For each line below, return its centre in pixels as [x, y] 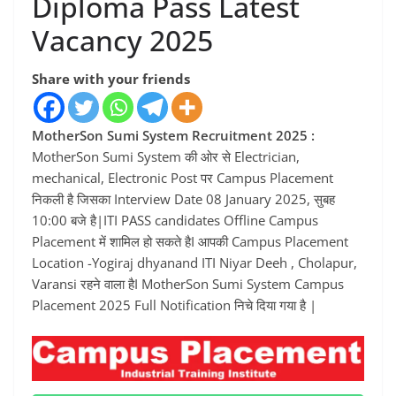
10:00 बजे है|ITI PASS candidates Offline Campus [175, 221]
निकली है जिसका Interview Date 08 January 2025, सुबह [183, 199]
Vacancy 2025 [122, 41]
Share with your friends [111, 79]
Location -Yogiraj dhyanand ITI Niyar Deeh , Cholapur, [194, 263]
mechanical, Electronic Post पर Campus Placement [183, 178]
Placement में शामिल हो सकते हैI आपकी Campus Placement [190, 242]
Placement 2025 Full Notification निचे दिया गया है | [174, 305]
